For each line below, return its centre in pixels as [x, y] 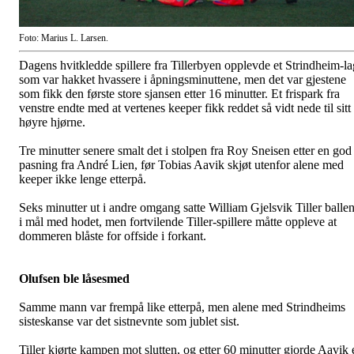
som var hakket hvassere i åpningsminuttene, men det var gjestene [183, 80]
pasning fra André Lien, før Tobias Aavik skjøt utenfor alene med [181, 165]
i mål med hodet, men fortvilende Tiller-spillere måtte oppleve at [178, 222]
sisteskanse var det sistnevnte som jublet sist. [129, 322]
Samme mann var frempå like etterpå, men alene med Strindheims [182, 307]
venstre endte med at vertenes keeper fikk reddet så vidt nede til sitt [185, 108]
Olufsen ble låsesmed [74, 279]
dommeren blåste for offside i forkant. [113, 236]
